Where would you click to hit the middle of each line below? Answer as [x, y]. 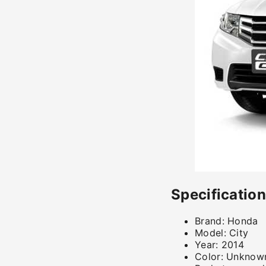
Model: [210, 232]
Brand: [210, 221]
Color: [209, 256]
